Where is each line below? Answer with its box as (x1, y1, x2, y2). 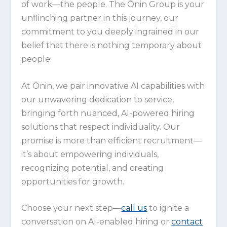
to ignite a (147, 203, 190, 213)
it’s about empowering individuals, (21, 149, 159, 159)
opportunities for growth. (21, 176, 125, 186)
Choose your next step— (21, 203, 122, 213)
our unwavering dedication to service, (21, 94, 174, 104)
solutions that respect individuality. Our (21, 122, 180, 132)
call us (121, 203, 147, 213)
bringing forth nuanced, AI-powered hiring (21, 108, 195, 118)
